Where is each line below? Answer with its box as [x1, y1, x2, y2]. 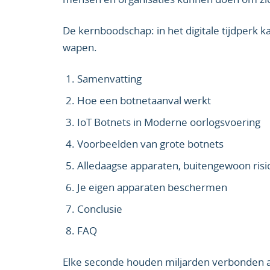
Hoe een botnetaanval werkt [77, 93, 211, 107]
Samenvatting [77, 72, 142, 86]
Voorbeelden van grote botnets [77, 137, 224, 151]
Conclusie [77, 202, 122, 216]
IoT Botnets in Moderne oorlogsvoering [77, 115, 260, 129]
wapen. [63, 40, 97, 54]
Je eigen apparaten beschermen [77, 180, 227, 194]
